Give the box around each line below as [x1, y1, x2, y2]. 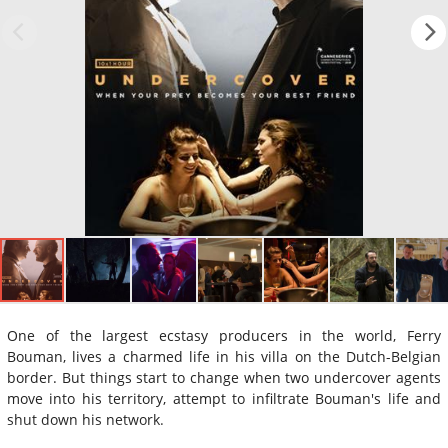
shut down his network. [7, 409, 164, 429]
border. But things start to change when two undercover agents [7, 367, 441, 387]
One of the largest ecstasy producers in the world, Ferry [7, 325, 441, 345]
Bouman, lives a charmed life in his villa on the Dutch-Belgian [7, 346, 441, 366]
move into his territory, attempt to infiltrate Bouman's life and [7, 388, 441, 408]
